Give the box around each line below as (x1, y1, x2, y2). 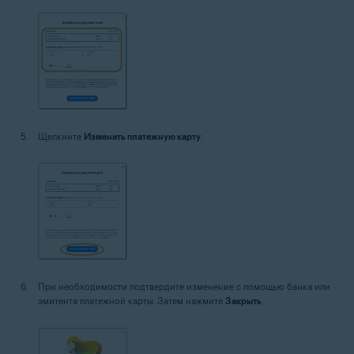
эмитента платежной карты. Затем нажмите (38, 295, 225, 307)
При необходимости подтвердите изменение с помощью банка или (38, 281, 330, 293)
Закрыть (225, 295, 262, 307)
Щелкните (38, 130, 84, 142)
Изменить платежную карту (84, 130, 201, 142)
